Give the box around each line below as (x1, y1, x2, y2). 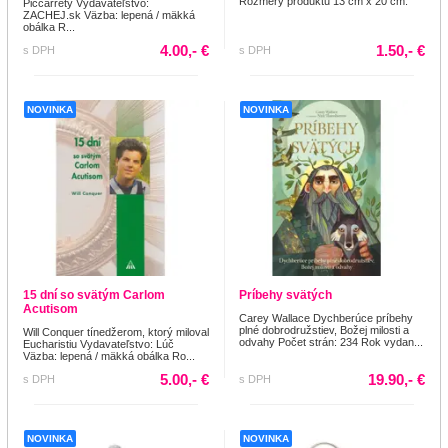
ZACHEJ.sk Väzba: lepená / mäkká (23, 8, 195, 21)
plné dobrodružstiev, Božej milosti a (239, 323, 409, 336)
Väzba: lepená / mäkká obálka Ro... (23, 349, 195, 362)
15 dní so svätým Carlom (23, 287, 165, 302)
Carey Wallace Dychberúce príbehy (239, 311, 413, 324)
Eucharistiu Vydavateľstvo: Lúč (23, 337, 174, 350)
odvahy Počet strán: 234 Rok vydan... (239, 335, 423, 348)
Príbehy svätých (239, 287, 332, 302)
